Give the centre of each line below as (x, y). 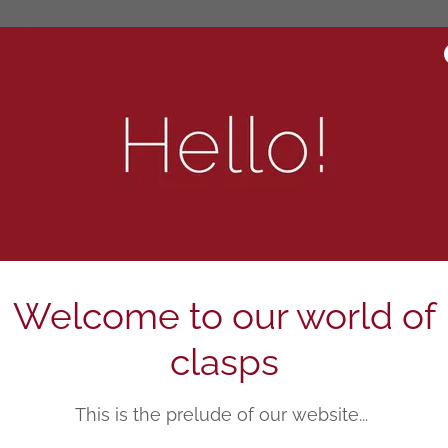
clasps (224, 361)
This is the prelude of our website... (224, 414)
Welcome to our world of (224, 315)
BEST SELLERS (224, 114)
